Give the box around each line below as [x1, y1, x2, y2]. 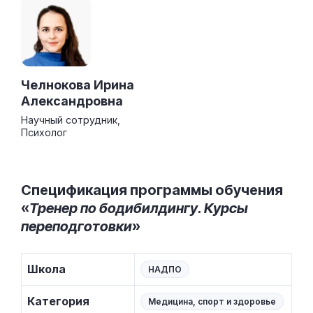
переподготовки [21, 217, 132, 235]
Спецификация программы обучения [21, 181, 283, 198]
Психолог [21, 126, 67, 138]
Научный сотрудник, [21, 113, 120, 126]
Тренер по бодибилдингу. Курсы [29, 199, 248, 217]
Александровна [21, 93, 123, 108]
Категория [27, 293, 89, 308]
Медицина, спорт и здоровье [148, 296, 276, 307]
